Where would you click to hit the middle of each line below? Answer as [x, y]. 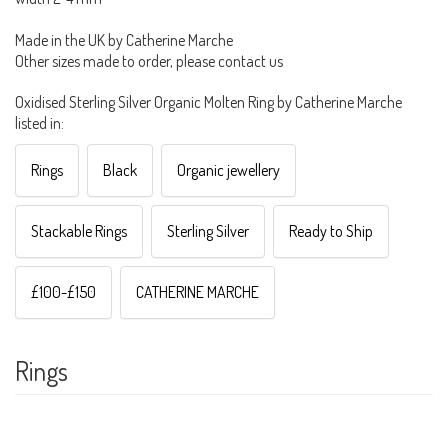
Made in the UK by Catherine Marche [124, 39]
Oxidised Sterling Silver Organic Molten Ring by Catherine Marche [208, 101]
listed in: [39, 122]
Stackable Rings [79, 230]
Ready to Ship [331, 230]
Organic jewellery [228, 169]
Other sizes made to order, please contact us [149, 60]
